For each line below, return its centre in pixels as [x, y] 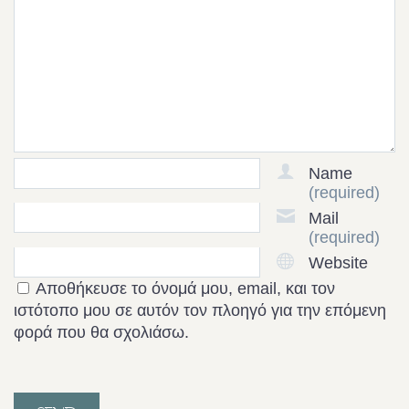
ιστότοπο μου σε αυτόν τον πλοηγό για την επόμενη [200, 310]
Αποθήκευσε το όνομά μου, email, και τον [185, 288]
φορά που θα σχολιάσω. [101, 332]
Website [338, 262]
